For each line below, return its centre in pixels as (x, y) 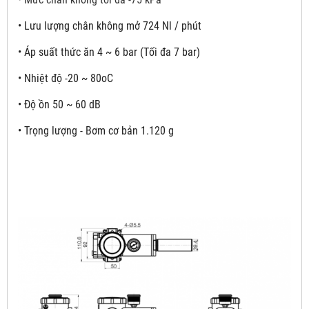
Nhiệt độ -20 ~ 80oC (69, 79)
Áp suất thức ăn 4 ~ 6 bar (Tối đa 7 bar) (112, 52)
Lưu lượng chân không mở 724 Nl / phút (113, 26)
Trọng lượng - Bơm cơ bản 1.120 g (99, 131)
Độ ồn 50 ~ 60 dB (62, 105)
